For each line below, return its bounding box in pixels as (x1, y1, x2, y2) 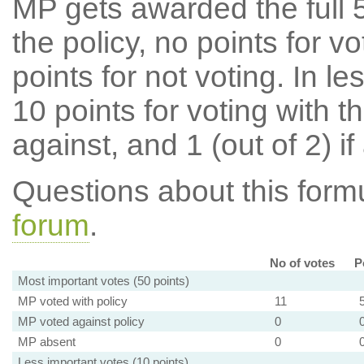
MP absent (17, 335, 76, 349)
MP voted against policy (17, 314, 145, 328)
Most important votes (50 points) (17, 274, 189, 288)
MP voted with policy (17, 294, 128, 308)
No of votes (269, 256, 335, 270)
